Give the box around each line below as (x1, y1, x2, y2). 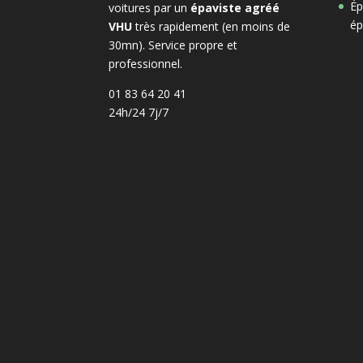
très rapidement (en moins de (132, 18, 291, 34)
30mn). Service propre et (109, 36, 238, 53)
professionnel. (109, 55, 183, 71)
